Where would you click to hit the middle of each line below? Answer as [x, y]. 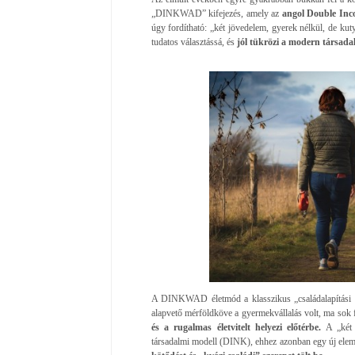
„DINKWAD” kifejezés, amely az [216, 13]
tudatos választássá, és [194, 42]
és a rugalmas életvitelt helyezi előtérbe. [236, 327]
